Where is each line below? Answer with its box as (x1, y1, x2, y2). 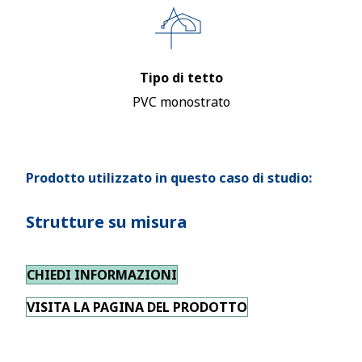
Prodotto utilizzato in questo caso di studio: (26, 169, 312, 187)
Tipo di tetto (139, 69, 223, 86)
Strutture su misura (26, 211, 187, 233)
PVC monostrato (132, 93, 230, 111)
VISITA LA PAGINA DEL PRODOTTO (27, 298, 247, 316)
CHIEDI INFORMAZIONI (27, 266, 177, 284)
